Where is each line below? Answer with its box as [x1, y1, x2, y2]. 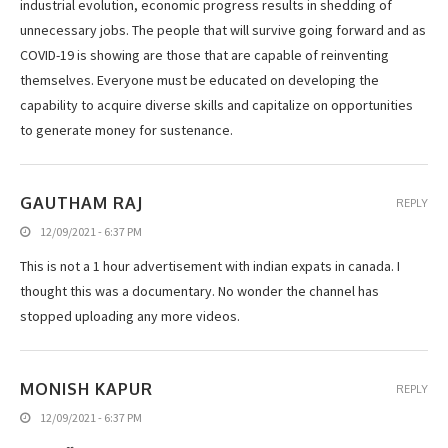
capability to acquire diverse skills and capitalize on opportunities [20, 95, 413, 114]
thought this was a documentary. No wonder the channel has [20, 281, 379, 300]
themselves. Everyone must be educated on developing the [20, 70, 379, 89]
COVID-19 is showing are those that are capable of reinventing [20, 45, 389, 64]
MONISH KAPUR [20, 378, 153, 399]
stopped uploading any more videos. [20, 306, 240, 325]
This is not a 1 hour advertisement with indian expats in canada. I [20, 256, 400, 275]
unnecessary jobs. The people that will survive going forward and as [20, 20, 426, 39]
